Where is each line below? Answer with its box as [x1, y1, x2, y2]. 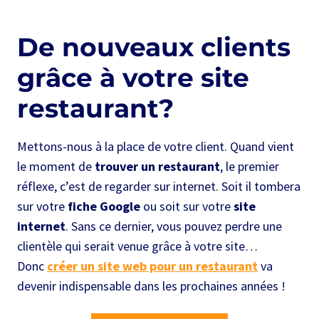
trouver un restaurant [95, 158, 220, 175]
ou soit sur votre [140, 198, 234, 215]
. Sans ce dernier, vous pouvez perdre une [66, 218, 282, 235]
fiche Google [68, 198, 140, 215]
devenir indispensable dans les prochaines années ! [17, 278, 286, 295]
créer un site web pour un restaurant [47, 258, 258, 275]
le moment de [17, 158, 95, 175]
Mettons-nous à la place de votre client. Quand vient [17, 138, 294, 155]
